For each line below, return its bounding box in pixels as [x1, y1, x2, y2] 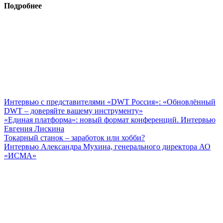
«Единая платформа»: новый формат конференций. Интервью [4, 115, 216, 124]
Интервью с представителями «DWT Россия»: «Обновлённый [4, 97, 216, 106]
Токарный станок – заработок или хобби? [4, 133, 145, 142]
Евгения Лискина [4, 124, 64, 133]
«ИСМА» [4, 151, 36, 160]
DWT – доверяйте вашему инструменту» [4, 106, 143, 115]
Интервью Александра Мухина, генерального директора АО [4, 142, 211, 151]
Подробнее [4, 1, 42, 10]
